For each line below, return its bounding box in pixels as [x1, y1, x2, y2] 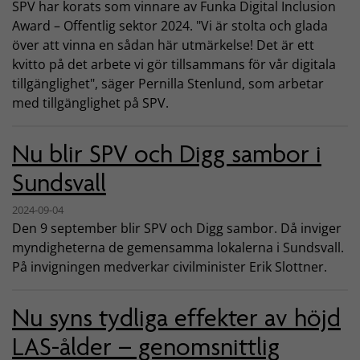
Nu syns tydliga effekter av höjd [12, 302, 341, 333]
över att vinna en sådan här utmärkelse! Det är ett [12, 35, 314, 54]
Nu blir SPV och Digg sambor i [12, 138, 321, 169]
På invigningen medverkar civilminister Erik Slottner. [12, 257, 327, 276]
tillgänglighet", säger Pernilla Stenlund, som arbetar [12, 74, 324, 92]
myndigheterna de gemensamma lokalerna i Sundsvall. [12, 238, 344, 256]
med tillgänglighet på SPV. [12, 93, 169, 112]
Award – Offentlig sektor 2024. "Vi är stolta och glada [12, 16, 328, 35]
